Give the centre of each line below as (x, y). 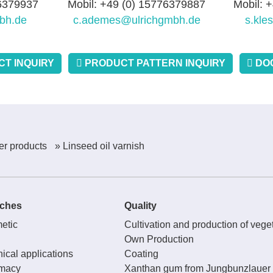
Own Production (159, 239)
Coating (141, 254)
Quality (140, 206)
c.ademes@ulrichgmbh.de (136, 20)
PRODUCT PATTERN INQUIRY (154, 63)
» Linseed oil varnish (99, 146)
